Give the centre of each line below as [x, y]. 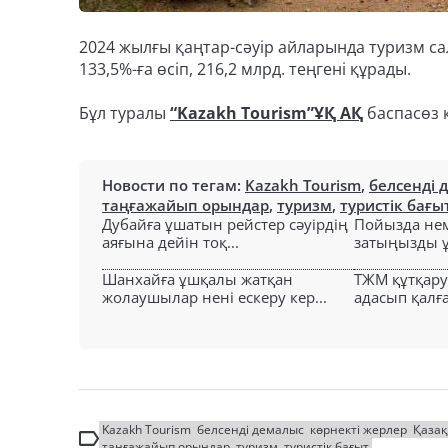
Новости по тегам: [173, 185]
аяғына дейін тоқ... [170, 242]
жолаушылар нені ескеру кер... [214, 297]
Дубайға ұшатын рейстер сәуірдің [225, 224]
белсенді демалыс [250, 429]
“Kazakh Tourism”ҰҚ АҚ [266, 113]
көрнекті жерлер [358, 429]
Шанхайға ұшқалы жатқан [197, 279]
